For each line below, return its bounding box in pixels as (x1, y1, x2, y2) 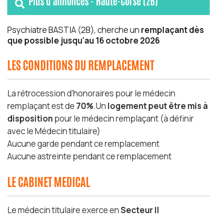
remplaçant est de (7, 100, 76, 111)
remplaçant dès (141, 24, 204, 35)
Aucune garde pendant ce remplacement (7, 138, 159, 149)
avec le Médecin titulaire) (7, 125, 100, 137)
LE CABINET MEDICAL (7, 173, 90, 188)
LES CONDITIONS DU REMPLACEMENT (7, 57, 154, 72)
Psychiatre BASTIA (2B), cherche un (7, 24, 141, 35)
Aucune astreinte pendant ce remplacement (7, 151, 171, 162)
